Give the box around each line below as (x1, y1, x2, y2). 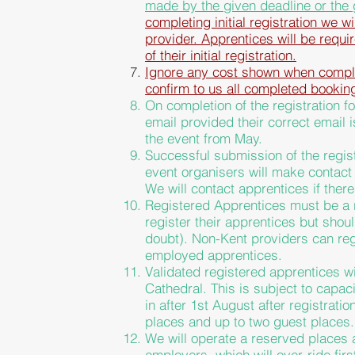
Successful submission (145, 147, 282, 163)
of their (145, 47, 190, 63)
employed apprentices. (145, 246, 282, 263)
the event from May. (145, 130, 262, 147)
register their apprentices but (145, 213, 323, 230)
